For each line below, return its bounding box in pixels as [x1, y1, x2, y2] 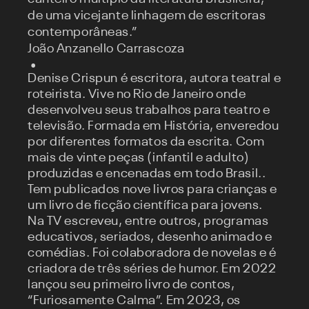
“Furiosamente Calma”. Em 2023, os [28, 294, 241, 308]
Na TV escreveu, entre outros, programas [28, 215, 269, 228]
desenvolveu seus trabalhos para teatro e [28, 103, 270, 117]
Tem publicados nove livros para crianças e [28, 183, 277, 197]
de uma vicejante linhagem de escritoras [28, 8, 266, 22]
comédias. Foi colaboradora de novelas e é [28, 246, 277, 260]
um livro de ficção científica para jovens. [28, 199, 263, 212]
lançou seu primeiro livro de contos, [28, 278, 235, 292]
